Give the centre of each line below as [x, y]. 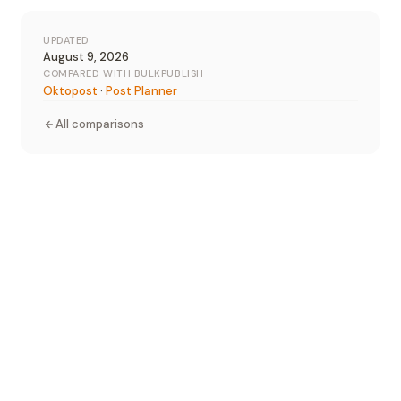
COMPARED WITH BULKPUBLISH [124, 74]
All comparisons [100, 124]
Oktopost [70, 91]
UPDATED [66, 41]
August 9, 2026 [86, 57]
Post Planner [141, 91]
